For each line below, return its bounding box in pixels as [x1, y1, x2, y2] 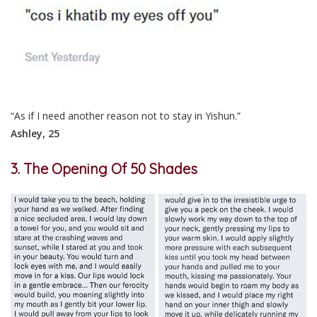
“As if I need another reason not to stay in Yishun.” [11, 108, 241, 122]
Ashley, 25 [11, 126, 59, 140]
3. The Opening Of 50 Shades [11, 159, 197, 178]
